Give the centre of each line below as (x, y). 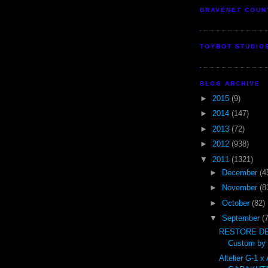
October (237, 203)
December (240, 172)
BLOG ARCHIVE (230, 83)
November (240, 188)
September (242, 218)
